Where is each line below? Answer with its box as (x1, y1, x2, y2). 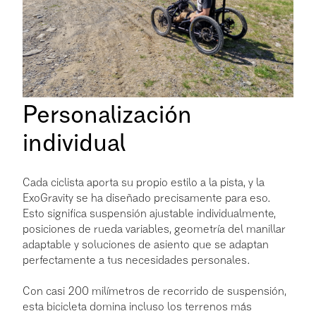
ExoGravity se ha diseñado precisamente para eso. (23, 193, 271, 205)
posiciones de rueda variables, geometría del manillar (23, 224, 286, 236)
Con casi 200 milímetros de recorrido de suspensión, (23, 286, 286, 298)
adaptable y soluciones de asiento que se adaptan (23, 239, 269, 251)
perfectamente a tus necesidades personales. (23, 255, 250, 267)
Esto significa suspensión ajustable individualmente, (23, 208, 276, 220)
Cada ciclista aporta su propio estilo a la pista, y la (23, 177, 265, 189)
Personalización (23, 104, 192, 128)
